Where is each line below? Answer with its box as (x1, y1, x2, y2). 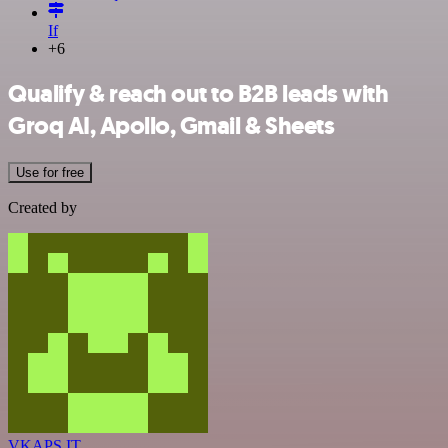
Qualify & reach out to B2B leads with (8, 77, 389, 110)
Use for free (16, 164, 84, 180)
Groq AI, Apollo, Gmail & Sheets (8, 109, 335, 142)
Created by (8, 198, 77, 216)
